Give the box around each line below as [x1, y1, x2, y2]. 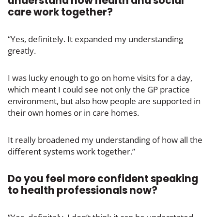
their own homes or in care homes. [8, 107, 139, 118]
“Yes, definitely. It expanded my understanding [8, 33, 183, 45]
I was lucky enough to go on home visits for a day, [8, 72, 192, 83]
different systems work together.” [8, 145, 135, 157]
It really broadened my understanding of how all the [8, 134, 202, 145]
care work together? [8, 4, 113, 19]
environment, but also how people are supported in [8, 95, 201, 107]
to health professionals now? [8, 183, 157, 197]
